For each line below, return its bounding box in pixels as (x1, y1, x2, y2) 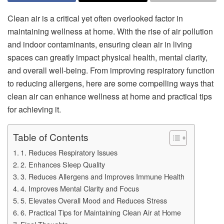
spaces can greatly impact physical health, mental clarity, (7, 51, 207, 63)
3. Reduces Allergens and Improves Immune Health (20, 171, 184, 181)
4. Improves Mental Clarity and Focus (20, 183, 139, 193)
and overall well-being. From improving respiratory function (7, 64, 214, 76)
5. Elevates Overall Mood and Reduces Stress (20, 195, 167, 205)
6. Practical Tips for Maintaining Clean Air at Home (20, 207, 181, 217)
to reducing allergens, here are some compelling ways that (7, 77, 213, 89)
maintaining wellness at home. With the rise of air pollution (7, 25, 213, 37)
